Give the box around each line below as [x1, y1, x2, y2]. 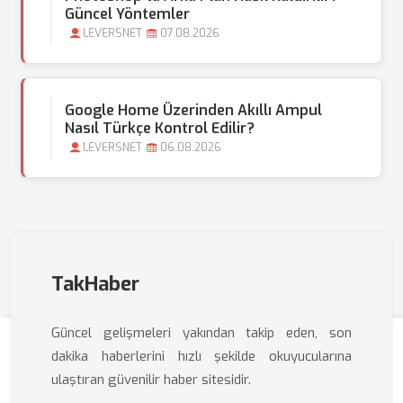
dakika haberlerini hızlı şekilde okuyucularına [51, 347, 352, 365]
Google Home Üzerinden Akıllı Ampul [65, 101, 322, 120]
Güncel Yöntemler [65, 4, 190, 23]
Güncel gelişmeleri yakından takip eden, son [51, 324, 352, 342]
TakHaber [51, 271, 139, 297]
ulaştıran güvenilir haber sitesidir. [51, 371, 251, 389]
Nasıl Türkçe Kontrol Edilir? [65, 119, 255, 138]
